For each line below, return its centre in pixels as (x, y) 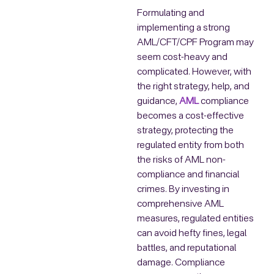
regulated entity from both (191, 146)
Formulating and (171, 14)
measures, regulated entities (195, 219)
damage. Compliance (181, 263)
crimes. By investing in (183, 190)
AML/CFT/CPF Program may (195, 43)
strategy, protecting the (185, 131)
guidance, (158, 102)
